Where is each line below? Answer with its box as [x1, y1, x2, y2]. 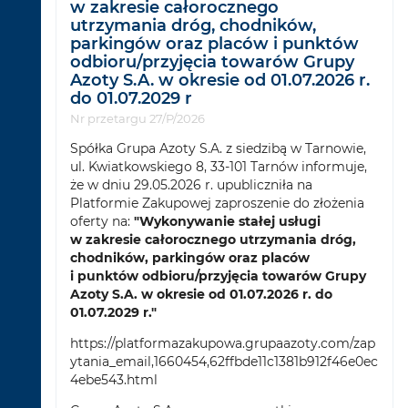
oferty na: [70, 213, 135, 230]
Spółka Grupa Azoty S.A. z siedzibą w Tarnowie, [70, 140, 367, 158]
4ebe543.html [70, 372, 158, 389]
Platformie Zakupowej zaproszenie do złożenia [70, 195, 365, 212]
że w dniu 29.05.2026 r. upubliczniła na [70, 177, 313, 194]
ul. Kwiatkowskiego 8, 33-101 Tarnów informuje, [70, 158, 368, 176]
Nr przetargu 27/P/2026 [70, 111, 206, 127]
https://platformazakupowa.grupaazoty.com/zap [70, 335, 376, 352]
